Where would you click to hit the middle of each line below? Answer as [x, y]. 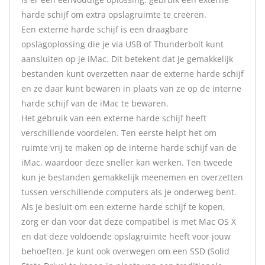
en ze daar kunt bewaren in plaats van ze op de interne [131, 88]
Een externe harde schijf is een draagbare [105, 29]
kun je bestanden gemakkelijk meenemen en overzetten [132, 177]
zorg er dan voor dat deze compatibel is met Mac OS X [129, 222]
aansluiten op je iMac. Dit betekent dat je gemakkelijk [127, 59]
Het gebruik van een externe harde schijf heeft [114, 118]
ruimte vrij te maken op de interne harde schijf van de [129, 148]
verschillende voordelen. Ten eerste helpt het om [119, 133]
